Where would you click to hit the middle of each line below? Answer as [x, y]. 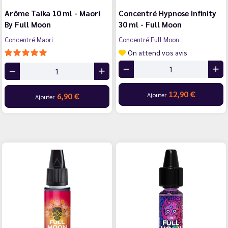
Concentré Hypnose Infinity [167, 13]
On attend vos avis [158, 52]
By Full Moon [28, 24]
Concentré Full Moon [149, 39]
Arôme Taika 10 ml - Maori [52, 13]
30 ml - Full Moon [150, 24]
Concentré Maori [29, 39]
